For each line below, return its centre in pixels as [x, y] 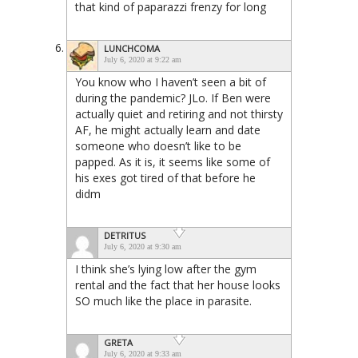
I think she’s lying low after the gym [166, 269]
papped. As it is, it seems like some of [173, 162]
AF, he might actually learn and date [168, 130]
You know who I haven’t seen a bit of [171, 82]
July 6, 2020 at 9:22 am [143, 60]
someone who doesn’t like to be [158, 146]
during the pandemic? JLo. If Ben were [173, 98]
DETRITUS [125, 235]
